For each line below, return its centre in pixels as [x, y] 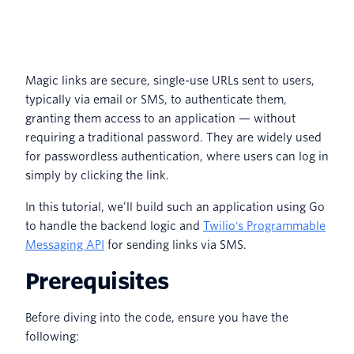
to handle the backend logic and [114, 226]
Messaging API [65, 245]
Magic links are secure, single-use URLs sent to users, [170, 80]
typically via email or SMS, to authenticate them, [156, 99]
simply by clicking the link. [97, 175]
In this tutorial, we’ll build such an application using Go [175, 207]
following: [52, 336]
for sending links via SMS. [175, 245]
